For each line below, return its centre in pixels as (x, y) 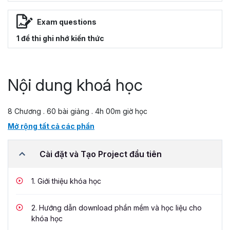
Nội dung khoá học (75, 85)
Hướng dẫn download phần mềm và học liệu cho (119, 208)
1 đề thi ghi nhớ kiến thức (60, 39)
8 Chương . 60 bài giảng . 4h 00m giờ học (78, 111)
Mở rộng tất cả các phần (51, 126)
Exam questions (67, 22)
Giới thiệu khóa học (68, 181)
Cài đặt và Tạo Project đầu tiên (101, 154)
